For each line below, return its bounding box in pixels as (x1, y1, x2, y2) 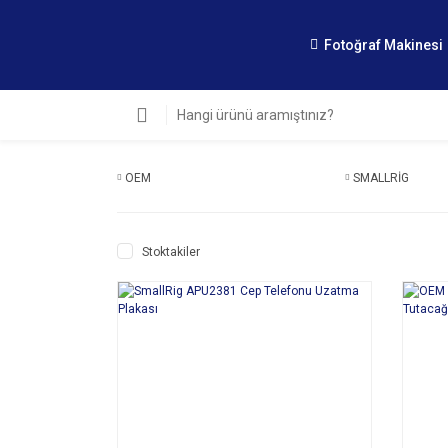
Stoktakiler (142, 245, 200, 259)
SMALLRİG (353, 171, 409, 185)
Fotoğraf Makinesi (324, 36, 443, 53)
